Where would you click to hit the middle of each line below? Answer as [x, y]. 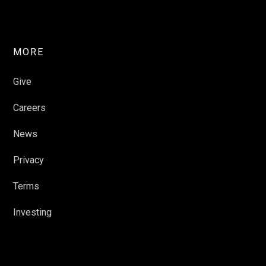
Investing [33, 213]
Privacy [29, 160]
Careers [30, 108]
